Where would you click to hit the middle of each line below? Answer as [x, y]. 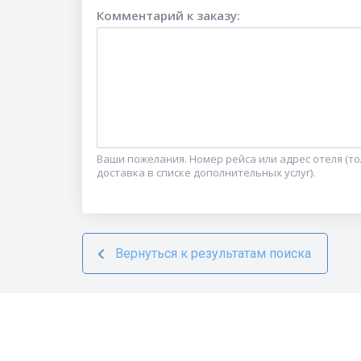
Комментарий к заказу [167, 16]
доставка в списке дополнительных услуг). [206, 173]
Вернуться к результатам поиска [213, 254]
